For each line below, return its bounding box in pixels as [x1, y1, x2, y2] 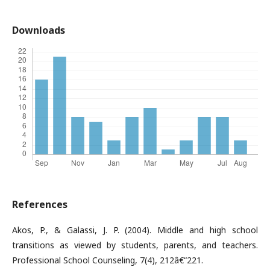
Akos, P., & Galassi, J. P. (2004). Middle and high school [12, 224, 258, 236]
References [12, 197, 67, 211]
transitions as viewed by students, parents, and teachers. [12, 239, 258, 251]
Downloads [12, 23, 65, 37]
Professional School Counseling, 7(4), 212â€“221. [12, 254, 203, 266]
